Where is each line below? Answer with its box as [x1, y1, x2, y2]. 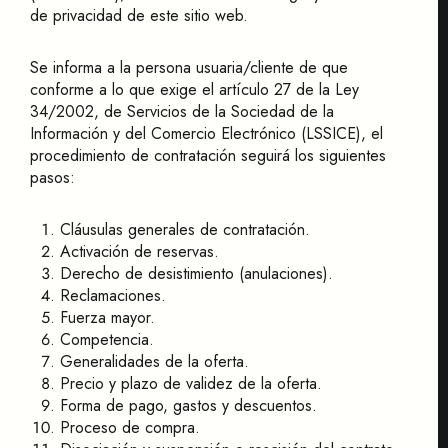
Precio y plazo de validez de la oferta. [60, 372, 322, 395]
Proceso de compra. [60, 416, 200, 439]
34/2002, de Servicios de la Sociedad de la [30, 100, 334, 123]
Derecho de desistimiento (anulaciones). [60, 262, 333, 285]
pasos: [30, 166, 75, 189]
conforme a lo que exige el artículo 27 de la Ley [30, 78, 359, 101]
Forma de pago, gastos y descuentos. [60, 394, 317, 417]
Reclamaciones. [60, 284, 166, 307]
